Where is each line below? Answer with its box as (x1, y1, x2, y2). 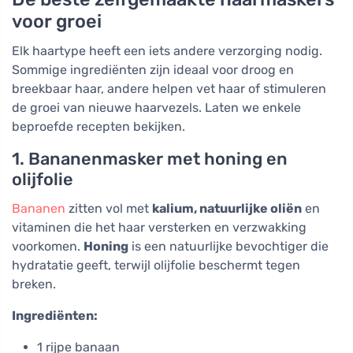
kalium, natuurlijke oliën (152, 200, 302, 216)
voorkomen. (12, 238, 84, 254)
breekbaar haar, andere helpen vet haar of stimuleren (12, 80, 326, 96)
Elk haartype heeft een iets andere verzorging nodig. (12, 43, 322, 58)
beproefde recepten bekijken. (12, 118, 185, 134)
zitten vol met (65, 200, 152, 216)
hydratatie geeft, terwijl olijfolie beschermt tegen (12, 257, 300, 273)
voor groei (12, 9, 102, 32)
